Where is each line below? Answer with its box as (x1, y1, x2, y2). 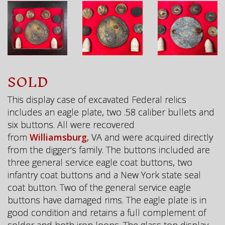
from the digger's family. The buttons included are (8, 144, 210, 156)
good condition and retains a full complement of (8, 206, 206, 219)
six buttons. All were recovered (8, 119, 135, 131)
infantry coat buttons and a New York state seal (8, 169, 201, 181)
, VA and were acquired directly (87, 131, 213, 144)
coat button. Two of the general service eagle (8, 181, 191, 194)
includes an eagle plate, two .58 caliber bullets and (8, 106, 214, 119)
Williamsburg (30, 131, 87, 144)
